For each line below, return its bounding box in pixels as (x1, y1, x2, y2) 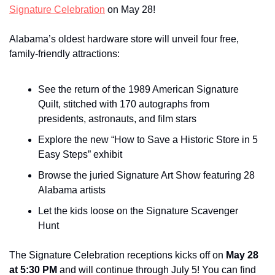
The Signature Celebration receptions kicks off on (9, 249, 226, 260)
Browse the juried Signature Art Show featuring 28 (38, 169, 255, 180)
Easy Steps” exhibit (38, 149, 122, 160)
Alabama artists (38, 184, 106, 195)
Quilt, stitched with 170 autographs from (38, 98, 209, 109)
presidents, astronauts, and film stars (38, 113, 196, 124)
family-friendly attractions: (9, 48, 120, 59)
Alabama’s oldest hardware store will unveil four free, (9, 33, 239, 44)
